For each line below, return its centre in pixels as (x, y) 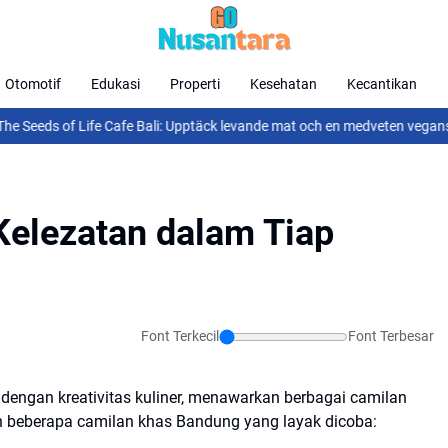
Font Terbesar (391, 336)
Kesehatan (283, 83)
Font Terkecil (180, 336)
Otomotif (33, 83)
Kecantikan (382, 83)
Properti (195, 83)
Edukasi (115, 83)
